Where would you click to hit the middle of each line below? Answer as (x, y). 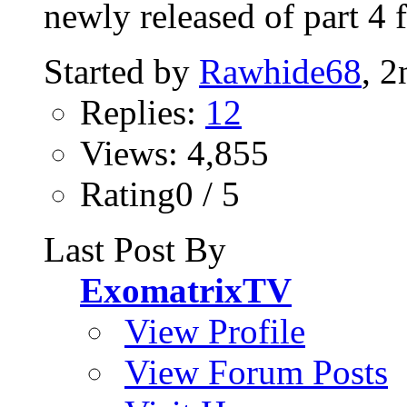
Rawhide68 (280, 71)
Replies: (143, 112)
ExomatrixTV (186, 290)
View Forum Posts (256, 372)
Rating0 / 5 (160, 194)
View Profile (215, 331)
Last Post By (135, 249)
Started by (121, 71)
